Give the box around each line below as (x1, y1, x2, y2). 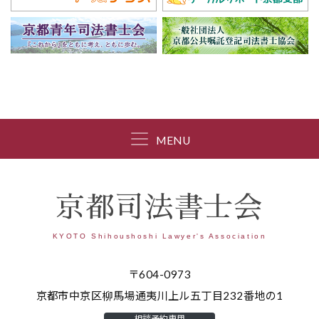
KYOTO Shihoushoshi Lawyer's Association (52, 231, 267, 240)
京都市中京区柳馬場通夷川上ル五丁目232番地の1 (36, 290, 283, 301)
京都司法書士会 (56, 192, 263, 222)
